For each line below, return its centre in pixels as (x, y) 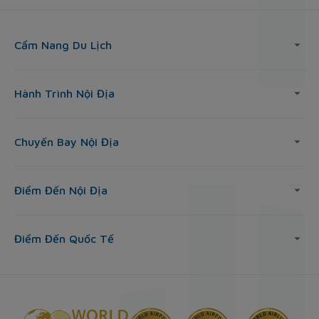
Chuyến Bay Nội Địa (67, 142)
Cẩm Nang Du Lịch (63, 45)
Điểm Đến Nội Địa (61, 190)
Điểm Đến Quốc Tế (64, 239)
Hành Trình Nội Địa (64, 94)
